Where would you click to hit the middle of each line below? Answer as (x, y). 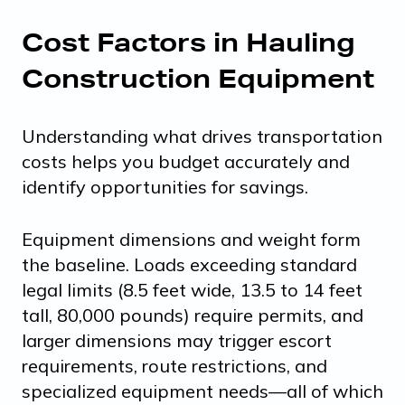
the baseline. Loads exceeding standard (189, 264)
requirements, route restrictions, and (174, 365)
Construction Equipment (198, 78)
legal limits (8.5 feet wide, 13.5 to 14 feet (192, 289)
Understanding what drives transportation (202, 136)
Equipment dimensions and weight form (191, 239)
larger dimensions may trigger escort (177, 340)
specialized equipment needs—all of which (202, 391)
